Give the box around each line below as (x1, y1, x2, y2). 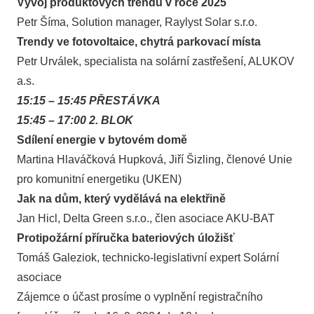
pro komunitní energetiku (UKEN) (17, 173, 182, 185)
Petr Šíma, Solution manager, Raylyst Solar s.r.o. (17, 16, 257, 28)
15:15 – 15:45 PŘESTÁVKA (17, 95, 161, 107)
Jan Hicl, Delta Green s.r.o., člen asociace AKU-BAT (17, 212, 275, 224)
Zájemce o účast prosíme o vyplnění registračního (17, 291, 263, 303)
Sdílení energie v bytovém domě (17, 134, 187, 146)
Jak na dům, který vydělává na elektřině (17, 193, 226, 205)
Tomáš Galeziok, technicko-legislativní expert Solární (17, 252, 279, 264)
